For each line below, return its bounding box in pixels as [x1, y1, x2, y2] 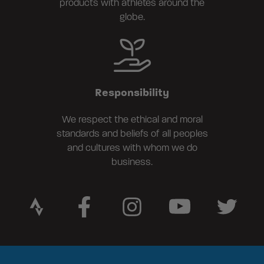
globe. [119, 12, 145, 23]
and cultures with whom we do [67, 143, 197, 154]
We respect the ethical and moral [61, 114, 203, 126]
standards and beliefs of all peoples [56, 128, 208, 140]
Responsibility [95, 86, 169, 100]
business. [111, 157, 153, 168]
